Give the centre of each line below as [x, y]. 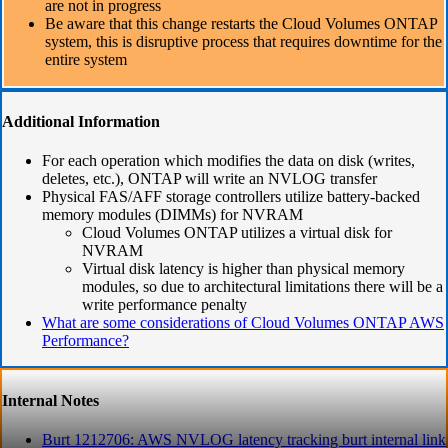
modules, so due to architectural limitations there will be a [262, 287]
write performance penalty [164, 305]
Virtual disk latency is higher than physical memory [243, 269]
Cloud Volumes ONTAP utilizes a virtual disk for [237, 233]
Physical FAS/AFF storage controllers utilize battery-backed [231, 197]
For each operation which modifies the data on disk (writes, [228, 161]
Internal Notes [50, 400]
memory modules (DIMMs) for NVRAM [172, 215]
